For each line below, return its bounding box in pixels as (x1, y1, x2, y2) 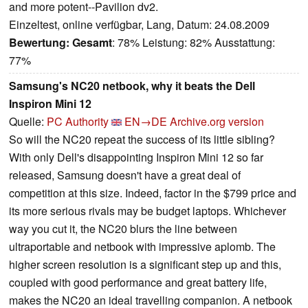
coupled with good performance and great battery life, (9, 274, 267, 291)
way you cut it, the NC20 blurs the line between (9, 221, 237, 237)
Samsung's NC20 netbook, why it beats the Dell (9, 78, 255, 94)
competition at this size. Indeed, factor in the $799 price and (9, 185, 296, 201)
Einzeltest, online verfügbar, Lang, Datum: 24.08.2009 (9, 16, 269, 33)
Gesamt (72, 34, 112, 51)
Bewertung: (9, 34, 69, 51)
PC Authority (47, 113, 109, 130)
